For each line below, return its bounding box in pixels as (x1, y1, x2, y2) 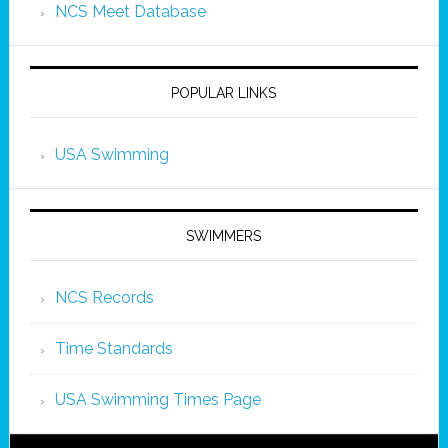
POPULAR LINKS (171, 85, 277, 101)
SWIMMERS (186, 228, 262, 244)
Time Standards (54, 339, 173, 358)
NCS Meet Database (54, 2, 206, 21)
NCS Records (54, 288, 154, 307)
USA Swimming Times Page (54, 390, 261, 409)
